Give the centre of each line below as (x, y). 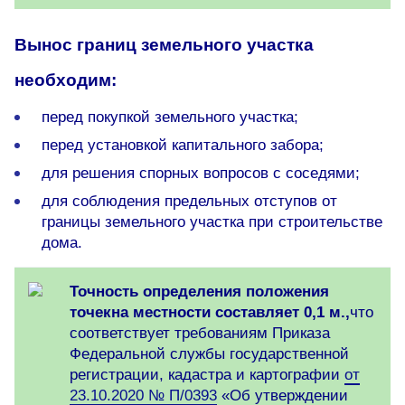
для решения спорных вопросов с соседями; (201, 174)
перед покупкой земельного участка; (170, 118)
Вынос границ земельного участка (164, 45)
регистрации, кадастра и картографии (207, 375)
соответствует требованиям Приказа (200, 334)
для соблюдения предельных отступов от (189, 202)
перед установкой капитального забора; (183, 146)
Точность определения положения (199, 292)
